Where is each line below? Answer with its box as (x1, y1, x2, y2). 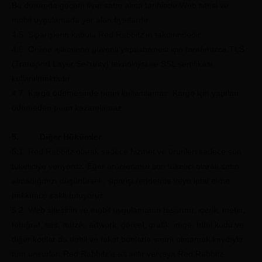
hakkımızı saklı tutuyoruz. (12, 191, 106, 200)
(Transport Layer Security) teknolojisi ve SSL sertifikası (12, 59, 213, 68)
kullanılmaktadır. (12, 74, 72, 83)
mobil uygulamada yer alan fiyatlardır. (12, 15, 150, 25)
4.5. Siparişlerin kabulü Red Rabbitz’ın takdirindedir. (12, 30, 202, 39)
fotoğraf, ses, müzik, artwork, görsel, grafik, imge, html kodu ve (12, 220, 244, 229)
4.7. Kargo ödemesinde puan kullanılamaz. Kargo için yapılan (12, 88, 239, 98)
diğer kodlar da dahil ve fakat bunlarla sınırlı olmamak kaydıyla (12, 235, 243, 244)
